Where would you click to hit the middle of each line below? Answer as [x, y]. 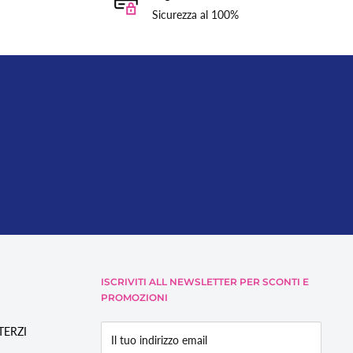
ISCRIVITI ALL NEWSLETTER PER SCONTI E [205, 282]
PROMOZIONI [134, 298]
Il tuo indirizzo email [159, 340]
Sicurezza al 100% [195, 15]
